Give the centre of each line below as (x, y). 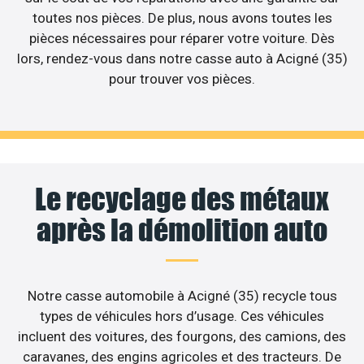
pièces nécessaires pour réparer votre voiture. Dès (182, 39)
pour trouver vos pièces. (182, 79)
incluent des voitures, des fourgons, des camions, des (182, 336)
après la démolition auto (182, 230)
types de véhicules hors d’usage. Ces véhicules (182, 316)
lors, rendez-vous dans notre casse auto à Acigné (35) (182, 59)
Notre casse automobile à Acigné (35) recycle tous (182, 295)
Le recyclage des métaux (182, 199)
